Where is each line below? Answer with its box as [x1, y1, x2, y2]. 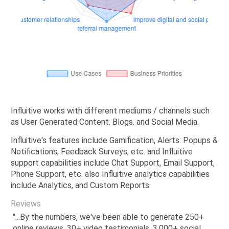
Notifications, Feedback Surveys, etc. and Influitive [11, 147, 193, 157]
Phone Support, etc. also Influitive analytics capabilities [11, 169, 210, 179]
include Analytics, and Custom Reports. [11, 180, 151, 191]
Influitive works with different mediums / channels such [11, 106, 210, 116]
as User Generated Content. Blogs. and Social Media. [11, 117, 199, 127]
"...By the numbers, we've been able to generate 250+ [12, 212, 204, 222]
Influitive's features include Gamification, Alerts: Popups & [11, 135, 218, 146]
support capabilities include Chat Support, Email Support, [11, 158, 215, 168]
